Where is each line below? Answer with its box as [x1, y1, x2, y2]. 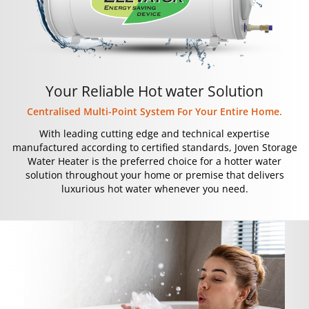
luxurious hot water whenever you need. [61, 182, 248, 196]
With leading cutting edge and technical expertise [39, 127, 270, 141]
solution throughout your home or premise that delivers [25, 168, 284, 182]
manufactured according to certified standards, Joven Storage [12, 141, 297, 154]
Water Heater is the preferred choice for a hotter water [28, 154, 281, 168]
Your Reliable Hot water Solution [46, 81, 263, 101]
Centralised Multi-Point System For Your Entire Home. [27, 105, 282, 119]
